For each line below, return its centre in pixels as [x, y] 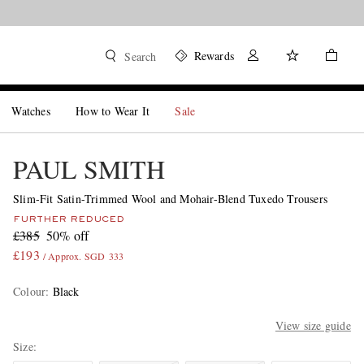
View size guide [313, 325]
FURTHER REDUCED [68, 219]
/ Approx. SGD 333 [83, 256]
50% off [67, 235]
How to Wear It [113, 111]
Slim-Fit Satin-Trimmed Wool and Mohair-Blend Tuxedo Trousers [170, 199]
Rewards [214, 56]
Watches [31, 111]
